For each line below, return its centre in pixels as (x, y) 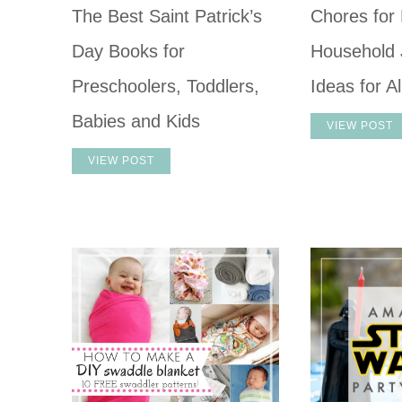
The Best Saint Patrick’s (166, 17)
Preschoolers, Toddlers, (165, 87)
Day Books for (128, 52)
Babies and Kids (135, 122)
